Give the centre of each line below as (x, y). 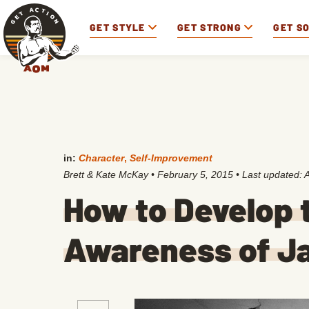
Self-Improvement (171, 158)
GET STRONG (210, 27)
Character (101, 158)
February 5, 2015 (195, 175)
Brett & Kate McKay (106, 175)
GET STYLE (118, 27)
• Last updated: (269, 175)
